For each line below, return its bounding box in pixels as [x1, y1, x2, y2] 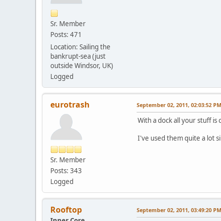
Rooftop [50, 204, 82, 215]
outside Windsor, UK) [50, 61, 113, 70]
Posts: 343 [50, 166, 82, 175]
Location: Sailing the [50, 42, 110, 51]
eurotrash [50, 99, 90, 110]
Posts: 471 [50, 30, 82, 39]
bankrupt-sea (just [50, 51, 106, 61]
